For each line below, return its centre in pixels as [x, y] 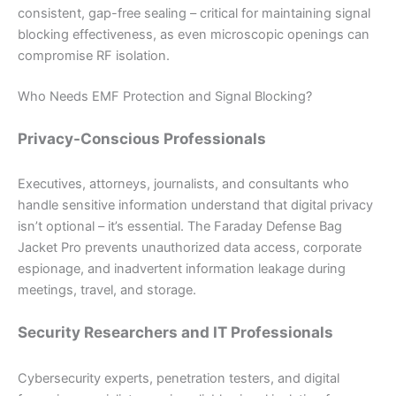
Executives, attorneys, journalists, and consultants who [183, 184]
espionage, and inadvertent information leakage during [182, 269]
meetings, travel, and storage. [107, 290]
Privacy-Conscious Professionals [142, 138]
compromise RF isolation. [94, 55]
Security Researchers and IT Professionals [175, 332]
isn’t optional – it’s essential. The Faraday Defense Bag [180, 227]
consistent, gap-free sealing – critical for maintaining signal [194, 13]
